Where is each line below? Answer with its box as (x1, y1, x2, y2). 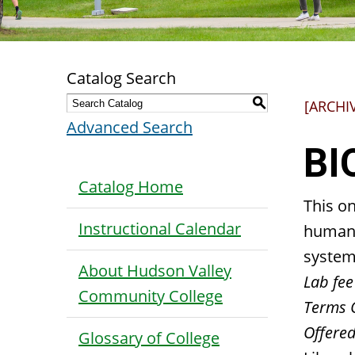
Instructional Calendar (78, 218, 241, 239)
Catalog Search (67, 67, 176, 89)
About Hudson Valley (78, 260, 231, 281)
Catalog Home (78, 176, 183, 197)
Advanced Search (67, 116, 193, 138)
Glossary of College (78, 327, 219, 349)
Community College (78, 285, 223, 307)
